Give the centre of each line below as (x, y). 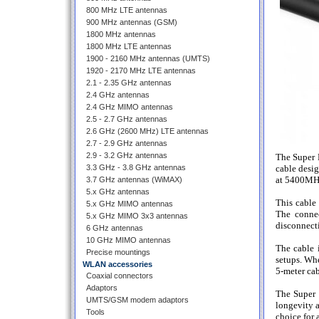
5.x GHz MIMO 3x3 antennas (137, 216)
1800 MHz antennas (121, 34)
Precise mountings (118, 252)
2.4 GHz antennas (117, 95)
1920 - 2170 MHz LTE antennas (141, 70)
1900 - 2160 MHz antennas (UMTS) (148, 58)
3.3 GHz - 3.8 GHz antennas (136, 167)
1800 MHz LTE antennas (129, 46)
